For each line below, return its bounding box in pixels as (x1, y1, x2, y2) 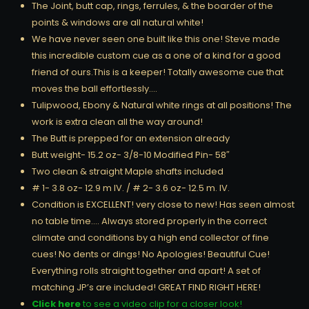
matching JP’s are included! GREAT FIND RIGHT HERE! (32, 280, 261, 294)
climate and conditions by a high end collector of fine (32, 230, 269, 244)
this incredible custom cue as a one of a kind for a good (32, 48, 281, 62)
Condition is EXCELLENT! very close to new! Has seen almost (32, 197, 295, 211)
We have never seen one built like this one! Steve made (32, 32, 280, 46)
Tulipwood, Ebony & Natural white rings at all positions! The (32, 98, 292, 112)
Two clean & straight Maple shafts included (32, 164, 223, 178)
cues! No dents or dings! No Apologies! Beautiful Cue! (32, 247, 270, 261)
